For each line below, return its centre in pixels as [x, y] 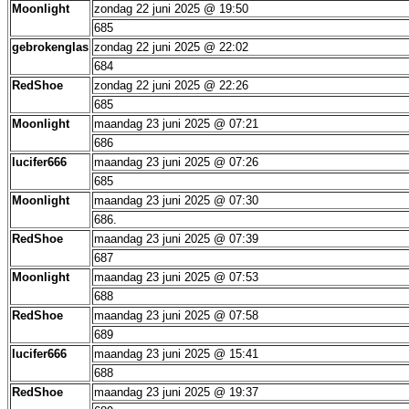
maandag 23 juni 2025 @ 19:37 [176, 392]
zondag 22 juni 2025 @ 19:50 [171, 9]
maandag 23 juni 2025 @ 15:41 [176, 354]
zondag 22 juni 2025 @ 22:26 [171, 85]
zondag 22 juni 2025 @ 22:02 [171, 47]
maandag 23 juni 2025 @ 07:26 [176, 162]
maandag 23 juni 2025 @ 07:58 [176, 315]
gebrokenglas [50, 47]
